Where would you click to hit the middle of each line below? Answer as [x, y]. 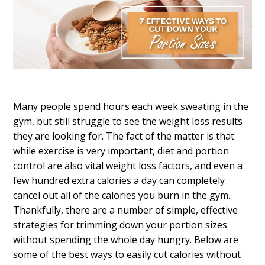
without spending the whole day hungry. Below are [126, 240]
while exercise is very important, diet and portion [121, 151]
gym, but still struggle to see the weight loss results [128, 122]
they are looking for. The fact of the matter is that [124, 136]
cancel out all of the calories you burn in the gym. [122, 195]
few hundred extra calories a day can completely [119, 181]
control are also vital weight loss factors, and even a [128, 166]
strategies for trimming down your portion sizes [120, 225]
